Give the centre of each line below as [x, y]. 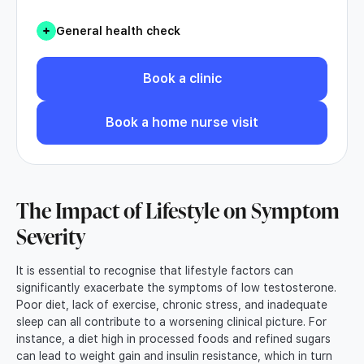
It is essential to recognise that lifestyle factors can [155, 271]
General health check [118, 30]
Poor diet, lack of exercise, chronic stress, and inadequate [172, 305]
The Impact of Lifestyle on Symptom [178, 210]
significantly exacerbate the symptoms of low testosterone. [176, 288]
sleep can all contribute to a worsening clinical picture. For [171, 322]
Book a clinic [182, 79]
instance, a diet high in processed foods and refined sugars [173, 339]
